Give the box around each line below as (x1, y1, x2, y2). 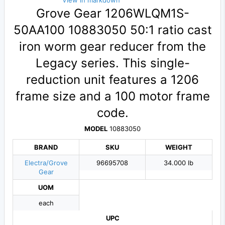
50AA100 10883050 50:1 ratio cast (13, 23, 212, 38)
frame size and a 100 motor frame (15, 89, 210, 104)
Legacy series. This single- (35, 56, 190, 71)
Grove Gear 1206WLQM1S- (36, 6, 189, 21)
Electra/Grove (24, 159, 68, 167)
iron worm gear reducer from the (19, 39, 206, 54)
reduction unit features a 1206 (26, 72, 199, 87)
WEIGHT (165, 143, 192, 152)
